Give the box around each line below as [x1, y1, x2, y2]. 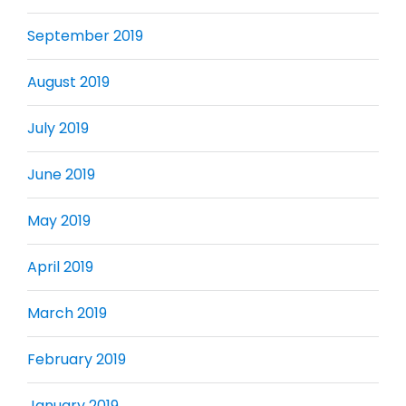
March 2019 [27, 302, 107, 324]
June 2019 [27, 163, 95, 185]
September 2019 [27, 24, 143, 46]
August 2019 [27, 71, 110, 92]
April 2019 [27, 256, 93, 277]
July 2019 [27, 117, 89, 139]
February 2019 [27, 348, 126, 370]
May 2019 [27, 209, 91, 231]
